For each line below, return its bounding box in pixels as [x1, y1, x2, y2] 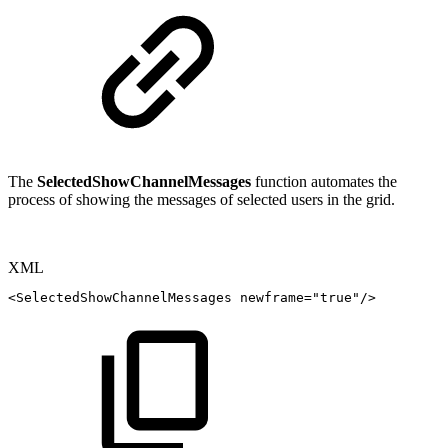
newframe [240, 289, 304, 305]
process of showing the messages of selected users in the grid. [8, 190, 395, 208]
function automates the [251, 172, 397, 190]
